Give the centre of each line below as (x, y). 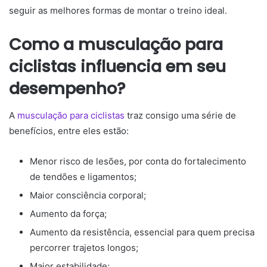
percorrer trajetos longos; (84, 247)
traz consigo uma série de (180, 115)
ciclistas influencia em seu (117, 67)
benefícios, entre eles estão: (69, 131)
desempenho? (67, 89)
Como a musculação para (116, 45)
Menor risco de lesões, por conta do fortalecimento (138, 161)
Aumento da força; (68, 213)
